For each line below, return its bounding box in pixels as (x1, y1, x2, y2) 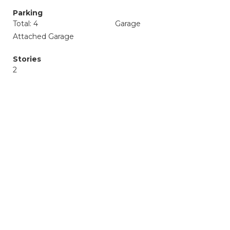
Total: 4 (13, 19, 38, 28)
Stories (13, 54, 41, 64)
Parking (13, 8, 43, 17)
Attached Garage (13, 32, 74, 41)
